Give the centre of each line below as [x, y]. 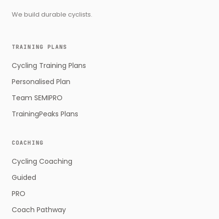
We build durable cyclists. [52, 14]
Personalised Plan [41, 82]
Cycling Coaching [42, 161]
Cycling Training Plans [49, 66]
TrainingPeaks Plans [45, 114]
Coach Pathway [39, 210]
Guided [24, 177]
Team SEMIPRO [37, 98]
